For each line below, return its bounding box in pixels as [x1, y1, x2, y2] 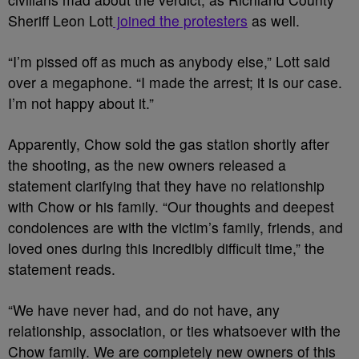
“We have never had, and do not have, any [8, 300, 280, 320]
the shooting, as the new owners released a [8, 155, 286, 175]
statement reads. [8, 259, 119, 279]
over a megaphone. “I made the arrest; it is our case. [8, 72, 342, 92]
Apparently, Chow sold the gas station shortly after [8, 134, 329, 154]
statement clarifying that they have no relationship [8, 175, 325, 196]
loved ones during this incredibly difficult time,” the [8, 238, 325, 258]
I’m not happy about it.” [8, 93, 158, 113]
